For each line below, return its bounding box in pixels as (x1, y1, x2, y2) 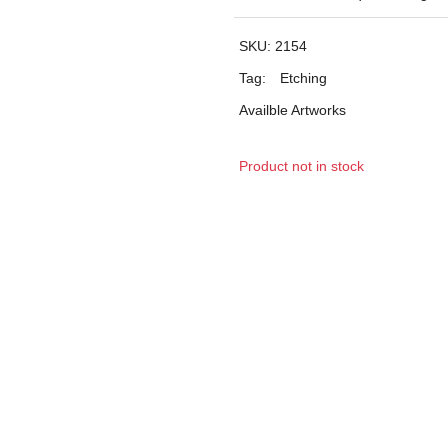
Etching (280, 70, 327, 86)
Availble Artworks (239, 102, 346, 118)
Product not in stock (239, 158, 364, 174)
